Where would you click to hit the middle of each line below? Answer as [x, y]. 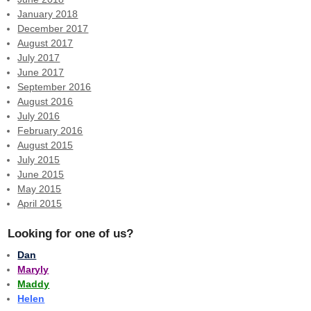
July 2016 [39, 116]
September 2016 [54, 86]
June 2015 [41, 174]
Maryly [33, 269]
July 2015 [39, 159]
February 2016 [50, 130]
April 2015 [40, 203]
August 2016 [45, 101]
